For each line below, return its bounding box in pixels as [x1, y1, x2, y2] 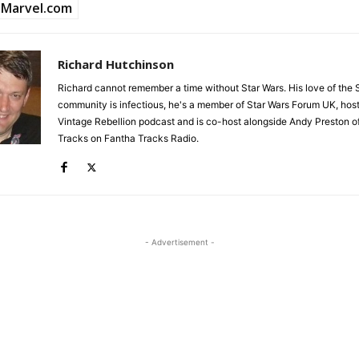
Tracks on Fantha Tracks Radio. [58, 131, 199, 144]
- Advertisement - [144, 236, 215, 247]
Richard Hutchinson [58, 55, 174, 72]
